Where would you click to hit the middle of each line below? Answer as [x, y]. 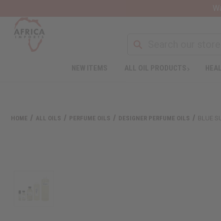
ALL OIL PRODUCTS [155, 68]
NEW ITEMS [89, 68]
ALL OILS [49, 118]
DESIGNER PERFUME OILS [154, 118]
